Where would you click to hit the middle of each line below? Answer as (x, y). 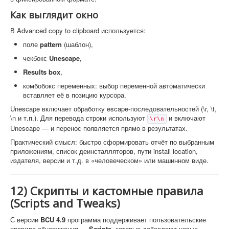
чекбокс (36, 58)
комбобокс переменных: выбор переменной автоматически (114, 85)
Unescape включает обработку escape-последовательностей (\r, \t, (113, 108)
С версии (25, 219)
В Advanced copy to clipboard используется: (78, 30)
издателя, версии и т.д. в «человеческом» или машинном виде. (109, 160)
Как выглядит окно (54, 15)
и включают (186, 118)
